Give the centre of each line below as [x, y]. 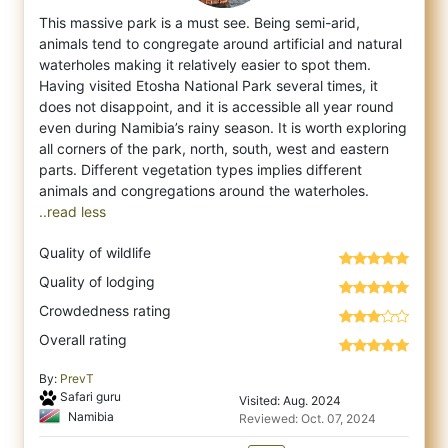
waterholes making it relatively [138, 64]
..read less [72, 211]
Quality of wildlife [95, 252]
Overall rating [83, 339]
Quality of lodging [97, 281]
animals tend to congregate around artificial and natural [220, 43]
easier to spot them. [304, 64]
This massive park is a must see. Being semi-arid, [199, 22]
